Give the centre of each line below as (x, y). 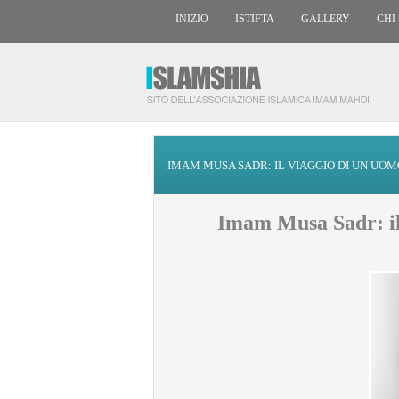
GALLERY (326, 19)
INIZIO (192, 19)
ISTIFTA (255, 19)
